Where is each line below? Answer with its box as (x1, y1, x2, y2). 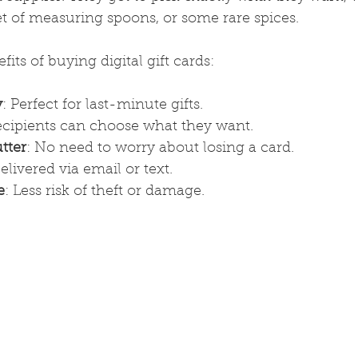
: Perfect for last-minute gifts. (2, 97, 203, 113)
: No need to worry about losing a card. (26, 141, 294, 156)
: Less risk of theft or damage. (5, 184, 205, 199)
